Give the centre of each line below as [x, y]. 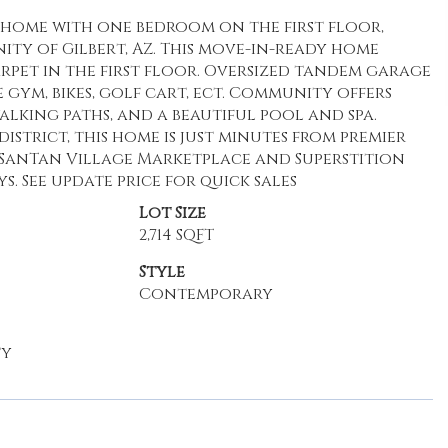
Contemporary [205, 294]
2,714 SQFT [176, 235]
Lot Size [172, 213]
